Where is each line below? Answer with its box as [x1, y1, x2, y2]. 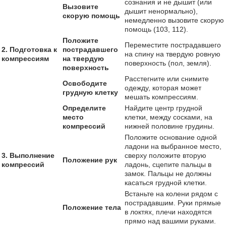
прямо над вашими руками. [125, 217, 216, 225]
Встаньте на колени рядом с [125, 190, 218, 198]
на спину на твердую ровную [125, 50, 220, 58]
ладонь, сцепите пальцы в [125, 160, 211, 168]
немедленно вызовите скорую [125, 16, 224, 24]
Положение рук [63, 156, 117, 164]
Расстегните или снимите [125, 75, 209, 83]
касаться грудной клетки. [125, 179, 207, 187]
